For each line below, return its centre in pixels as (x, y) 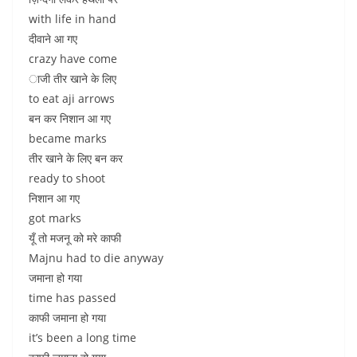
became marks (68, 138)
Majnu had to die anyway (96, 258)
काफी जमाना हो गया (67, 318)
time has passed (73, 298)
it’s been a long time (82, 337)
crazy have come (73, 59)
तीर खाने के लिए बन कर (76, 158)
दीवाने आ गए (53, 39)
